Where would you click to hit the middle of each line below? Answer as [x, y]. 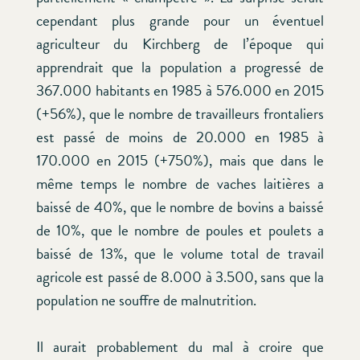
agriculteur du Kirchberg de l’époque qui [180, 43]
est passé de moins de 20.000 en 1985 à [180, 137]
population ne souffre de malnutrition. [146, 300]
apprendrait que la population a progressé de [180, 67]
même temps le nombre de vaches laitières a [180, 183]
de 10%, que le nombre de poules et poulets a [180, 230]
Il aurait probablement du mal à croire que [180, 346]
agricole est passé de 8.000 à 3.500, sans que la [180, 276]
